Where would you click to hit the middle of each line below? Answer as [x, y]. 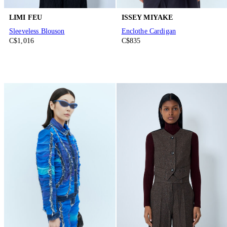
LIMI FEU [26, 17]
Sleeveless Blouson [37, 31]
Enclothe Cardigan [149, 31]
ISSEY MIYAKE [147, 17]
